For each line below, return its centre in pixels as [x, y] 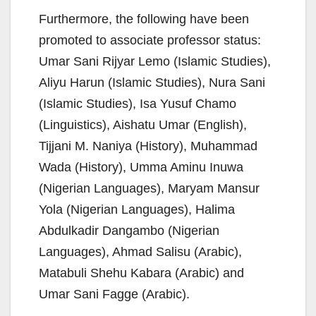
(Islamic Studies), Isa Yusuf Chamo [138, 104]
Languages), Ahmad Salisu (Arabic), [140, 252]
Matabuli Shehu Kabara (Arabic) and [141, 273]
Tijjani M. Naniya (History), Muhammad [148, 146]
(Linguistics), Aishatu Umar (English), [143, 125]
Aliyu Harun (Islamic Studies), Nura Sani [152, 83]
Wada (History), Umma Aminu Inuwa [141, 168]
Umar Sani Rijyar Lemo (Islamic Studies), [155, 62]
